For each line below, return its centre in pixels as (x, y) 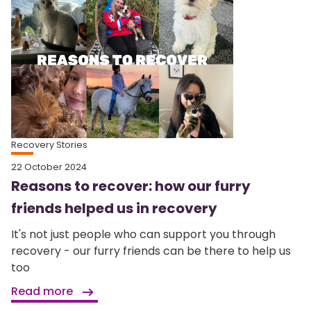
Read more (43, 292)
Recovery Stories (49, 145)
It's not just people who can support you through (143, 235)
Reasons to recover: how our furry (131, 186)
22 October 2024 (49, 167)
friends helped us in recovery (114, 209)
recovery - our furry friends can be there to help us (151, 251)
